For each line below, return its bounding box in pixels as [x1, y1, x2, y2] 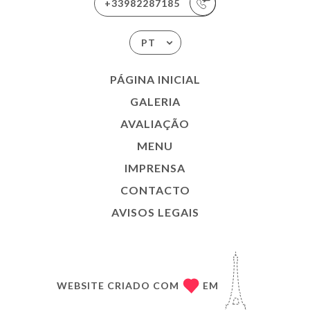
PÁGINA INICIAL [109, 72, 201, 86]
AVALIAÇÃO [120, 116, 190, 130]
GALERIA [129, 94, 181, 108]
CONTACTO [120, 183, 190, 197]
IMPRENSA [125, 161, 185, 174]
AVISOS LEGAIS [111, 205, 199, 219]
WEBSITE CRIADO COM [57, 280, 179, 292]
